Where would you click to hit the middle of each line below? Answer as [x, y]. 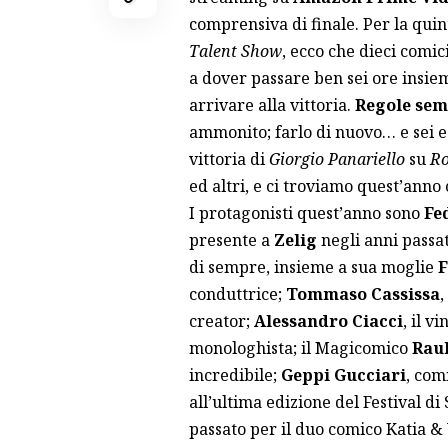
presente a [231, 239]
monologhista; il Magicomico [300, 347]
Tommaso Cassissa [362, 293]
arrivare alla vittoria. [271, 104]
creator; [221, 320]
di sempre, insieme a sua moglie [313, 266]
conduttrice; [237, 293]
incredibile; [234, 374]
